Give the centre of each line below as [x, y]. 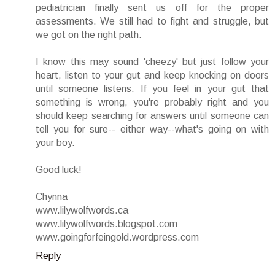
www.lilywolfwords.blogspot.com [107, 223]
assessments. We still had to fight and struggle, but [152, 21]
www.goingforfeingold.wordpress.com [117, 237]
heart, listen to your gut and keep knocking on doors [152, 75]
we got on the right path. [89, 34]
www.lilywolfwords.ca [82, 210]
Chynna [52, 196]
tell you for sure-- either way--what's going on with [152, 129]
